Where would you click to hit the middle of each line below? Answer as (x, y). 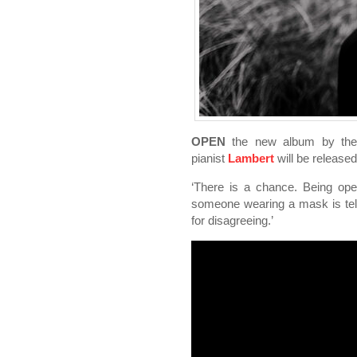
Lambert (251, 158)
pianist (210, 158)
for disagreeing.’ (232, 220)
